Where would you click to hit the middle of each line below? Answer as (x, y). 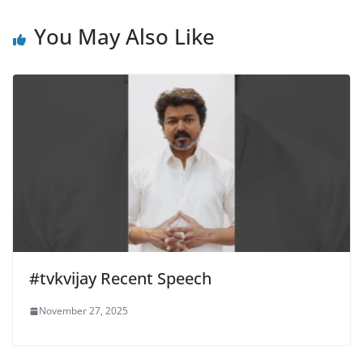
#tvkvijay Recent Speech (120, 279)
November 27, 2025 (83, 311)
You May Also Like (124, 37)
